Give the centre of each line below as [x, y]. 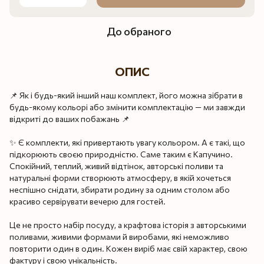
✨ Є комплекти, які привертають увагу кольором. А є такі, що [127, 142]
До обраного [139, 31]
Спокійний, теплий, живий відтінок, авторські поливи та [116, 166]
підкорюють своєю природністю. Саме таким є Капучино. [121, 154]
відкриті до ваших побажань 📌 [70, 118]
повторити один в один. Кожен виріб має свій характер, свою [128, 248]
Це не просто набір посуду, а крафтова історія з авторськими [128, 225]
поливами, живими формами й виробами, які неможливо [119, 236]
